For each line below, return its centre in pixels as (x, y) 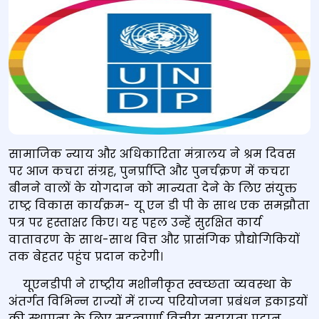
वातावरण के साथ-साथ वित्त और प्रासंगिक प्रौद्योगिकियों (154, 240)
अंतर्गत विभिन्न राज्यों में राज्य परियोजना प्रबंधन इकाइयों (158, 302)
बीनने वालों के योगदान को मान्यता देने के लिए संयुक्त (153, 188)
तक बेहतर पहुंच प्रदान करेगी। (86, 257)
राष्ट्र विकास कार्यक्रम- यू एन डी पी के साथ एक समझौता (159, 205)
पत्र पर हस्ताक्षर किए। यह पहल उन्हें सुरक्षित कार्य (135, 223)
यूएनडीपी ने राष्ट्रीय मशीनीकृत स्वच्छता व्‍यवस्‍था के (150, 284)
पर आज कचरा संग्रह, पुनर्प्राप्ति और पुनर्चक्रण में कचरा (149, 171)
